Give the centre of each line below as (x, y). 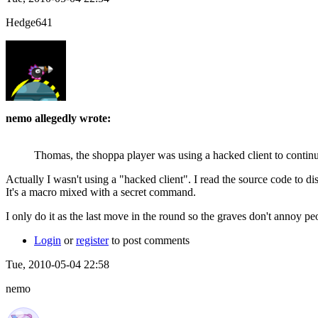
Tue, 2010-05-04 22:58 (57, 264)
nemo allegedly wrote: (58, 118)
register (92, 240)
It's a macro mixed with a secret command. (101, 192)
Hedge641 (29, 22)
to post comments (149, 240)
